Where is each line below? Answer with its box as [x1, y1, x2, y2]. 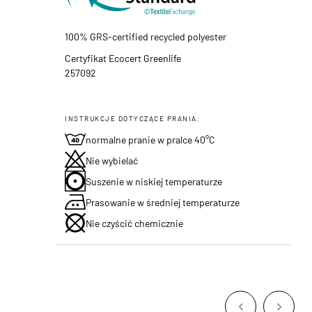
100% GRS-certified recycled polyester [65, 29, 227, 42]
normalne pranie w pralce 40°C [86, 132, 216, 146]
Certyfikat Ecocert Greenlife [65, 51, 182, 64]
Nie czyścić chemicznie [86, 216, 184, 229]
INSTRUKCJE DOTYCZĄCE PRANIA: [65, 113, 201, 123]
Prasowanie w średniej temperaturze [86, 195, 240, 208]
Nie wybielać [86, 153, 139, 166]
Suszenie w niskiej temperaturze [86, 174, 223, 187]
